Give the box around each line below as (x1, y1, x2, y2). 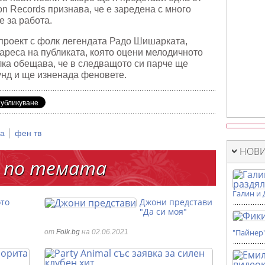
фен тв (15, 128, 41, 138)
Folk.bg (56, 228, 80, 236)
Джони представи (140, 196, 212, 208)
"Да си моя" (140, 206, 187, 217)
